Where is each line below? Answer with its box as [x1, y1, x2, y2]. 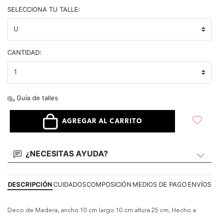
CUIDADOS [53, 180, 86, 188]
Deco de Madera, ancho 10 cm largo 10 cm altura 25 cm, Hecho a [7, 207, 196, 214]
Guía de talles [15, 94, 58, 102]
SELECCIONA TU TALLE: [7, 5, 80, 13]
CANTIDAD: [7, 48, 42, 56]
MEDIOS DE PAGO [132, 180, 187, 188]
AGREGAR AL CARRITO [62, 118, 142, 125]
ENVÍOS [188, 180, 212, 188]
